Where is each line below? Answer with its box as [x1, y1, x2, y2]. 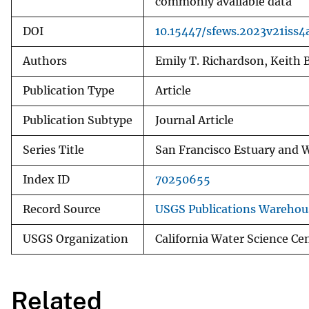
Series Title [23, 143, 84, 157]
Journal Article [155, 113, 234, 127]
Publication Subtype [23, 113, 132, 127]
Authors [23, 54, 67, 68]
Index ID [23, 172, 70, 186]
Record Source [23, 202, 101, 216]
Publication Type [23, 83, 114, 97]
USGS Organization [23, 232, 128, 246]
